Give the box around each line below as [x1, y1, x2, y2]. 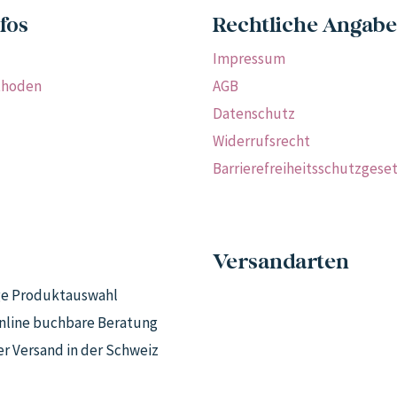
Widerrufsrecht [213, 130, 310, 151]
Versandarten [213, 250, 349, 276]
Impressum [213, 48, 285, 68]
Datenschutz [213, 103, 295, 123]
